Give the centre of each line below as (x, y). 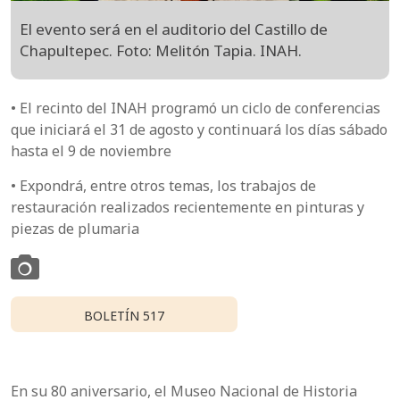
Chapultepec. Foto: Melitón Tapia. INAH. (161, 50)
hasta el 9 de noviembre (91, 151)
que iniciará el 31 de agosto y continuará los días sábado (199, 129)
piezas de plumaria (75, 229)
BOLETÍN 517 (125, 316)
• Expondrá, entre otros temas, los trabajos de (163, 186)
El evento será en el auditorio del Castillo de (174, 29)
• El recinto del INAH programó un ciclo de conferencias (196, 108)
